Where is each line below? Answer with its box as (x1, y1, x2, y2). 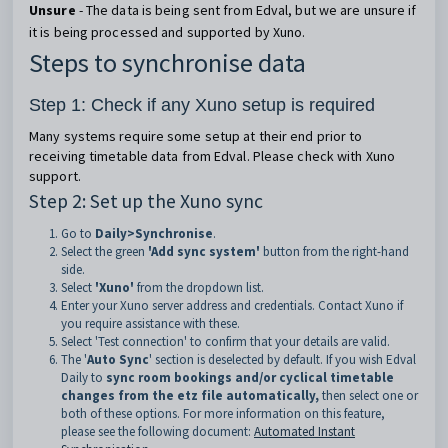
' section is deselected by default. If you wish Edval (149, 351, 416, 368)
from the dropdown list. (134, 279, 264, 296)
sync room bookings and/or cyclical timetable (106, 369, 394, 386)
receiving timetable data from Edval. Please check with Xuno (29, 147, 395, 165)
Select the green (61, 243, 148, 260)
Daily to (61, 369, 106, 386)
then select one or (319, 387, 418, 404)
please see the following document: (61, 423, 254, 440)
